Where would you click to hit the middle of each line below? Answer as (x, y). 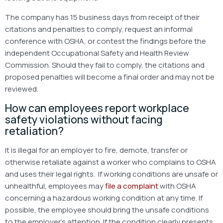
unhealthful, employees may (55, 186)
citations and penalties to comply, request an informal (99, 29)
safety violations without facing (84, 119)
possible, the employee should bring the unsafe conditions (107, 210)
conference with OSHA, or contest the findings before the (106, 41)
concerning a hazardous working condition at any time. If (104, 198)
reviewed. (22, 89)
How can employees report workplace (97, 108)
